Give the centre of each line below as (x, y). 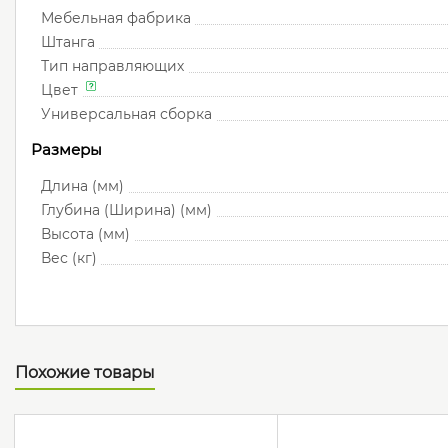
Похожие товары (85, 373)
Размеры (66, 150)
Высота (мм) (85, 234)
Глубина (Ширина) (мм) (126, 210)
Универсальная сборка (126, 114)
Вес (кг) (69, 258)
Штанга (68, 42)
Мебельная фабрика (116, 18)
